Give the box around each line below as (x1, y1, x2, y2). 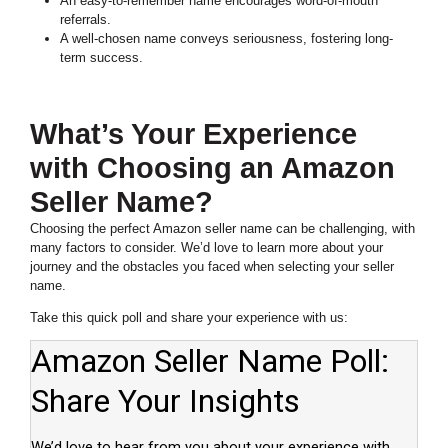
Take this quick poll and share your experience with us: (30, 309, 348, 325)
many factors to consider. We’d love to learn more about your (30, 239, 383, 255)
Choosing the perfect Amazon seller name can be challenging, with (30, 220, 415, 236)
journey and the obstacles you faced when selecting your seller (30, 258, 394, 274)
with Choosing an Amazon (30, 151, 395, 184)
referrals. (59, 12, 111, 28)
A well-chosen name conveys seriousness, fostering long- (59, 31, 393, 47)
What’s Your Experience (30, 117, 357, 150)
